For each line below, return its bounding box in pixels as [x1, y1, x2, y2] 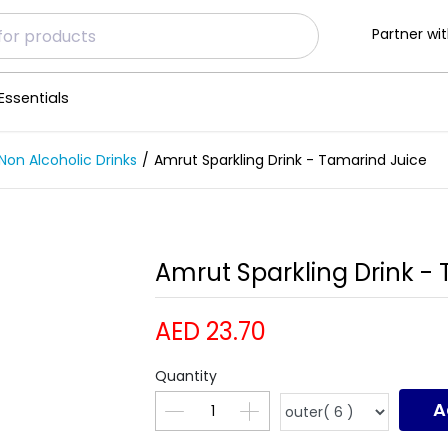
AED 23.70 [155, 315, 267, 348]
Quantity [155, 366, 218, 386]
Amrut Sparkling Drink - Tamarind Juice [154, 150, 427, 170]
